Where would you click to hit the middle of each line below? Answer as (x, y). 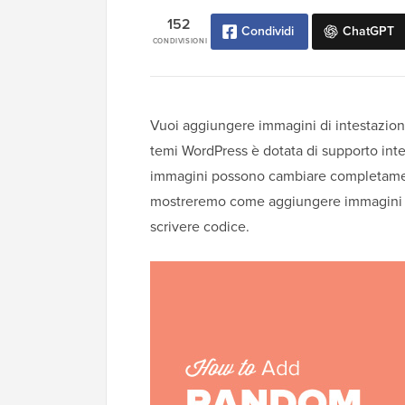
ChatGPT (369, 32)
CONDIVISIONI (180, 41)
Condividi (268, 32)
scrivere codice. (200, 227)
